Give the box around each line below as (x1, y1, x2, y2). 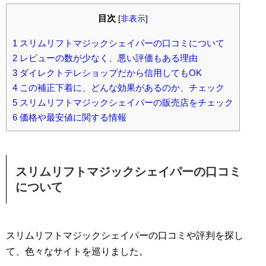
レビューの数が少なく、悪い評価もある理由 (17, 53, 198, 64)
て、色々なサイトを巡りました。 (6, 246, 148, 257)
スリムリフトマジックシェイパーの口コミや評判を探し (6, 230, 243, 241)
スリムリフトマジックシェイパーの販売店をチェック (17, 97, 233, 108)
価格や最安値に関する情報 (17, 112, 126, 123)
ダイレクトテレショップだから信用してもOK (17, 68, 202, 78)
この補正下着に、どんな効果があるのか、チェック (17, 83, 224, 93)
